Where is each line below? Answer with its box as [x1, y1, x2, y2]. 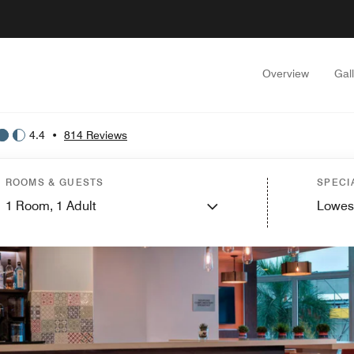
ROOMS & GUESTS [5, 176, 104, 188]
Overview [262, 67, 309, 80]
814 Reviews [64, 128, 127, 141]
